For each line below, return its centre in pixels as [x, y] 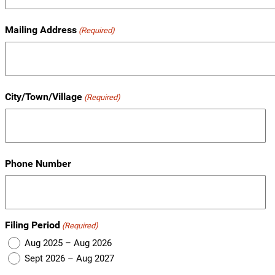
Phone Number [38, 164]
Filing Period [33, 225]
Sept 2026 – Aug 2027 [69, 258]
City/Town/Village [44, 97]
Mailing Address [41, 30]
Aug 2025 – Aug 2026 [68, 243]
